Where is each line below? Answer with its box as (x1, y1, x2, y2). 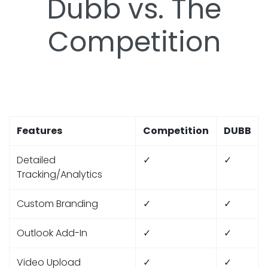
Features (17, 124, 62, 138)
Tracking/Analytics (17, 167, 102, 182)
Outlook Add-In (17, 226, 87, 240)
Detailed (17, 153, 56, 167)
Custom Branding (17, 197, 98, 211)
